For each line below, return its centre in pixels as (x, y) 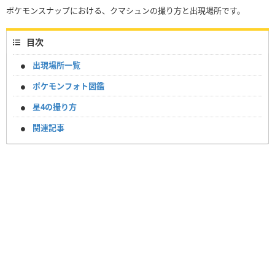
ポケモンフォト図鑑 (68, 86)
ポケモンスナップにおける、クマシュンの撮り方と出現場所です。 (126, 11)
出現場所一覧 (56, 65)
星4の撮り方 (55, 107)
